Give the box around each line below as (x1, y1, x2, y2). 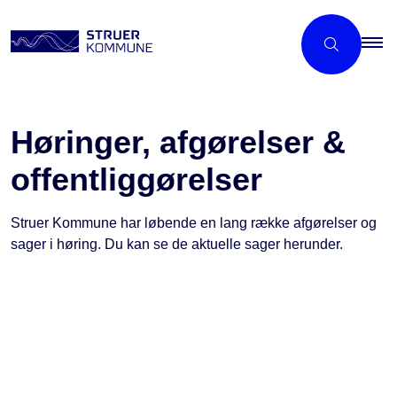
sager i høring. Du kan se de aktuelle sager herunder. (11, 237, 343, 252)
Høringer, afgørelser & (11, 124, 346, 160)
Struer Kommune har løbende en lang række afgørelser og (11, 215, 377, 230)
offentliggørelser (11, 161, 262, 198)
